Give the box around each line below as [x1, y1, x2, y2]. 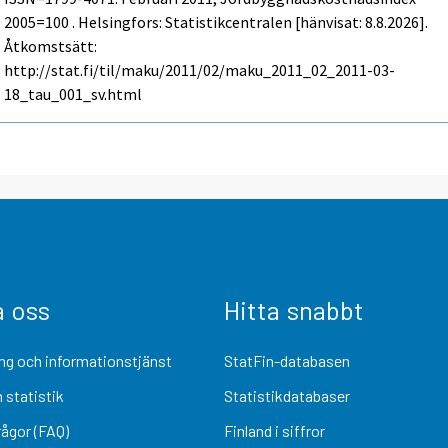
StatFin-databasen [224, 350, 350, 370]
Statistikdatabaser [224, 385, 350, 405]
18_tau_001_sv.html [4, 84, 143, 105]
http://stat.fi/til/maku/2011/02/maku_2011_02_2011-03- [4, 60, 396, 81]
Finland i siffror [224, 421, 325, 441]
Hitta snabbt [224, 293, 364, 325]
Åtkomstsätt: [4, 36, 98, 57]
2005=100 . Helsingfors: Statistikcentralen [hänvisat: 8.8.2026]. [4, 12, 429, 33]
